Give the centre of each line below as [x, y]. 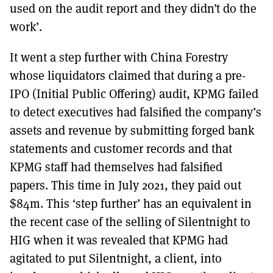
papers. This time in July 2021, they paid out [126, 185]
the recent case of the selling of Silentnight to [130, 221]
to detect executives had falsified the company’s [136, 112]
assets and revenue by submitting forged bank [132, 130]
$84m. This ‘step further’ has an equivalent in [131, 203]
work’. [26, 26]
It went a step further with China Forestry [119, 57]
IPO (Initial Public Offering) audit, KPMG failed [134, 93]
